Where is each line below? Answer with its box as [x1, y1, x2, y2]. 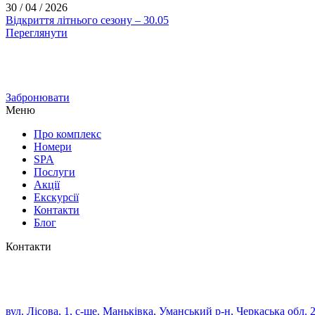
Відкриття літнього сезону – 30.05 [6, 14, 169, 27]
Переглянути [6, 27, 67, 39]
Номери [34, 141, 72, 153]
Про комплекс [34, 128, 101, 141]
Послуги [34, 166, 75, 179]
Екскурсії [34, 191, 79, 204]
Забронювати [6, 91, 70, 104]
